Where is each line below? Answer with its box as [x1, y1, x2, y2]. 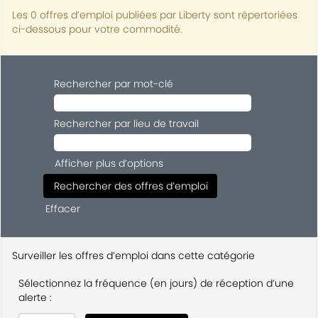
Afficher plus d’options [55, 156, 163, 170]
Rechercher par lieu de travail [54, 116, 199, 131]
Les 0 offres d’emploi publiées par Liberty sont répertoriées [12, 8, 297, 22]
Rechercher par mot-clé [54, 77, 173, 91]
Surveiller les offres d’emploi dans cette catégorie [12, 248, 255, 263]
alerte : [18, 290, 52, 305]
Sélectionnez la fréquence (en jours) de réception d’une [18, 276, 294, 290]
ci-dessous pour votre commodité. [12, 22, 182, 36]
